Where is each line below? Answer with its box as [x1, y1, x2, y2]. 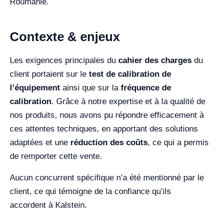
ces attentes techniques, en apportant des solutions [10, 124, 198, 133]
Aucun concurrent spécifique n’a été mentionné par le [10, 173, 204, 182]
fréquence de [121, 83, 171, 92]
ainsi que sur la [60, 83, 121, 92]
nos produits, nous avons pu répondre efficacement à [10, 110, 204, 120]
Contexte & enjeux [10, 29, 120, 44]
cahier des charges [118, 56, 192, 65]
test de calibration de [89, 69, 171, 79]
